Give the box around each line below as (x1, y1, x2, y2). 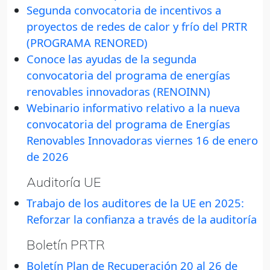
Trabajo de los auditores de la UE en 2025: (27, 195, 244, 211)
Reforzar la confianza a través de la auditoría (27, 212, 257, 227)
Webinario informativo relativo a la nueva (27, 100, 240, 116)
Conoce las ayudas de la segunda (27, 51, 196, 67)
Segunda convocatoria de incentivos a (27, 2, 221, 18)
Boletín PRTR (27, 236, 105, 253)
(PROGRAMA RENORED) (27, 35, 148, 51)
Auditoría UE (27, 174, 101, 190)
